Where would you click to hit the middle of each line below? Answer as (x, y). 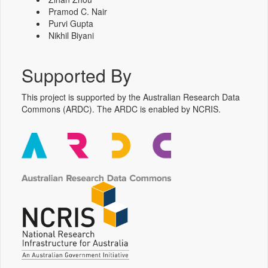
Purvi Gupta (71, 23)
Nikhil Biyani (71, 35)
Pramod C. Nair (78, 11)
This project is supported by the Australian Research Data (131, 97)
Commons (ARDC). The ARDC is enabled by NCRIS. (121, 109)
